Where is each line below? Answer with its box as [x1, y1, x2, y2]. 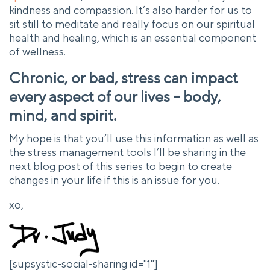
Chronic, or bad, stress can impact [9, 68, 238, 89]
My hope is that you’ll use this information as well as [9, 131, 259, 145]
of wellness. [9, 45, 66, 58]
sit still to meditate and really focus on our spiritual [9, 17, 255, 30]
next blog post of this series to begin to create [9, 159, 232, 172]
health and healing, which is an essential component [9, 31, 256, 44]
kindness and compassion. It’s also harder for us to [9, 3, 252, 16]
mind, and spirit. [9, 105, 116, 126]
